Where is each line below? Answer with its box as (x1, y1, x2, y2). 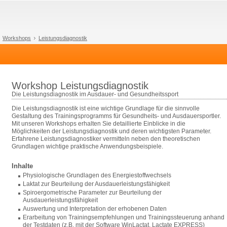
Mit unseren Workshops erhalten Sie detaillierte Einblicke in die (12, 120, 185, 127)
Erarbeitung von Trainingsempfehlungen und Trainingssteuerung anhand (23, 214, 224, 221)
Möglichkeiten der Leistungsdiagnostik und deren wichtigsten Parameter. (12, 128, 211, 135)
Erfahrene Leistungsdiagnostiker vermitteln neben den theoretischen (12, 135, 200, 142)
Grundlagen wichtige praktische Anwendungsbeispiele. (12, 143, 163, 150)
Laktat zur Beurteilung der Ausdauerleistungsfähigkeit (23, 180, 170, 187)
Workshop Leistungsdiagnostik (12, 80, 148, 91)
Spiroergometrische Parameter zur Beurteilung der (23, 189, 162, 196)
